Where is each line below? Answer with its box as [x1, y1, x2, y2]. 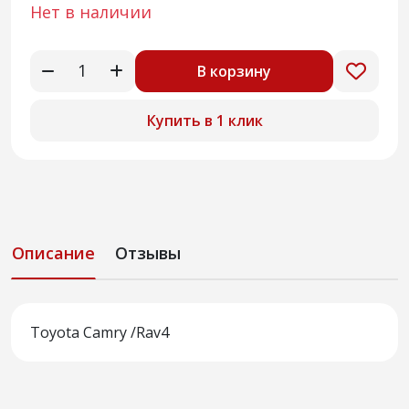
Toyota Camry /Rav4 [29, 322, 169, 343]
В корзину [196, 60, 271, 81]
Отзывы [115, 242, 181, 265]
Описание [12, 242, 95, 265]
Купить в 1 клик [146, 110, 263, 131]
